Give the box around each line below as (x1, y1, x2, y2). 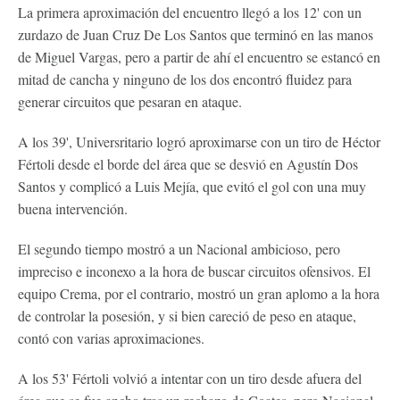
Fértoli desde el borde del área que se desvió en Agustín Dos (18, 154, 358, 173)
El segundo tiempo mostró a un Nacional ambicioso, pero (18, 238, 340, 258)
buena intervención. (18, 198, 128, 218)
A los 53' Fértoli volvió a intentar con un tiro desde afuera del (18, 368, 362, 387)
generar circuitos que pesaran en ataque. (18, 91, 242, 111)
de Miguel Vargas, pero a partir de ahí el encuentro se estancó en (18, 46, 380, 66)
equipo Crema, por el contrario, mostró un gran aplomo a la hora (18, 283, 379, 303)
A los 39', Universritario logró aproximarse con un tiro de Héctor (18, 131, 380, 151)
